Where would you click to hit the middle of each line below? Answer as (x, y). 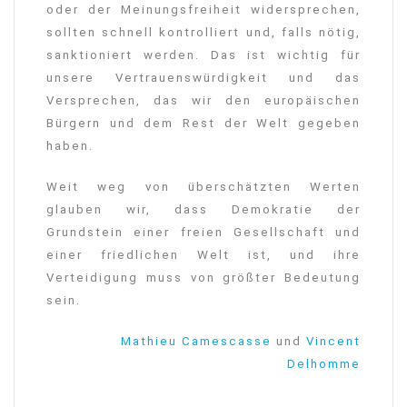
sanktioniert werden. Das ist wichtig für (203, 55)
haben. (70, 146)
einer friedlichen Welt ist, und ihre (203, 255)
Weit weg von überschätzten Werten (203, 187)
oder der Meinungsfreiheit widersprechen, (203, 10)
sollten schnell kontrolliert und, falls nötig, (203, 33)
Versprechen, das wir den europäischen (203, 101)
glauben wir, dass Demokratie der (203, 210)
